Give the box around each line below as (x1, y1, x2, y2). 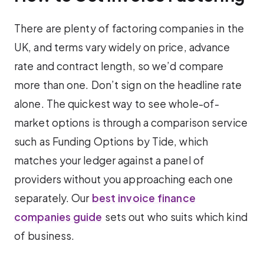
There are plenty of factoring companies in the (14, 22, 244, 35)
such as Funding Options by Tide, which (14, 135, 208, 148)
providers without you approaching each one (14, 173, 233, 186)
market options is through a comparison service (14, 116, 247, 130)
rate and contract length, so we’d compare (14, 60, 224, 73)
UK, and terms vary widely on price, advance (14, 41, 230, 54)
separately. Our (14, 192, 92, 205)
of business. (14, 229, 75, 243)
